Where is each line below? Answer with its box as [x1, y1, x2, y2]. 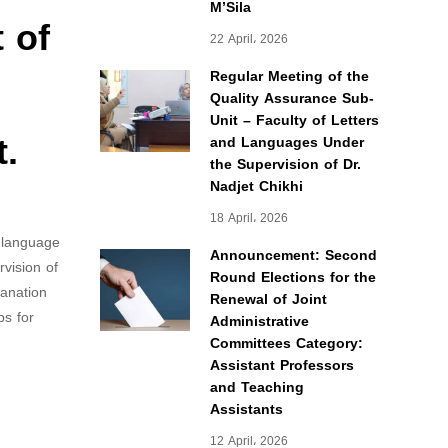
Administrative [209, 308, 309, 335]
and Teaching [209, 374, 304, 401]
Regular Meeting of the [209, 63, 369, 90]
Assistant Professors [209, 352, 354, 379]
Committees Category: [209, 330, 363, 357]
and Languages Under [209, 129, 364, 156]
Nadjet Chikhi [209, 173, 303, 200]
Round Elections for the [209, 264, 376, 291]
